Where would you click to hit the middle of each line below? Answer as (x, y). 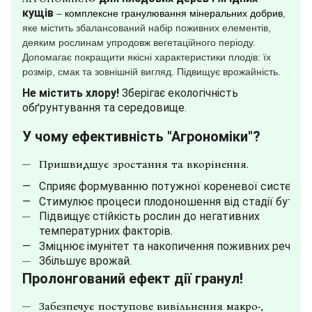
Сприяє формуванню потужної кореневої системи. (173, 187)
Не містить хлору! (71, 93)
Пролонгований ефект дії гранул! (133, 279)
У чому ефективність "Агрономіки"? (141, 137)
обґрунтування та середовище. (104, 108)
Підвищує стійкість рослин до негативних (149, 217)
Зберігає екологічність (179, 93)
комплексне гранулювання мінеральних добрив (174, 14)
